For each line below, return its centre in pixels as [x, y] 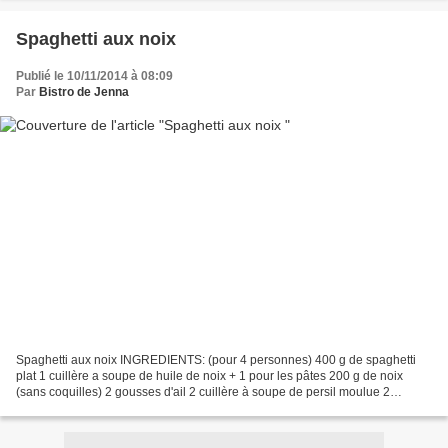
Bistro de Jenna [84, 92]
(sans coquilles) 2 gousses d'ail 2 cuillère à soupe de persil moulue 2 [203, 391]
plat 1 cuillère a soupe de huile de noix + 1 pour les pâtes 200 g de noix [209, 375]
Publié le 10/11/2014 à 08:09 [94, 76]
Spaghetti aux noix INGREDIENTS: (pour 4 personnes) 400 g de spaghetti [216, 359]
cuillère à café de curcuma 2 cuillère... [118, 407]
